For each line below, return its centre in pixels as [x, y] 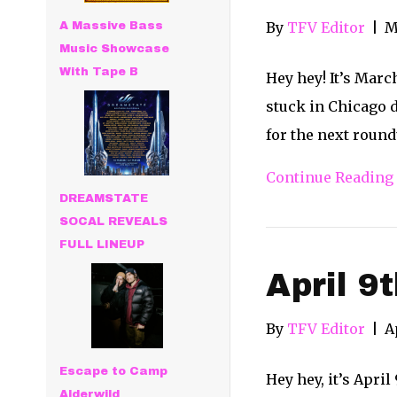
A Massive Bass [112, 26]
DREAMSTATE [104, 198]
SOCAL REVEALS [114, 222]
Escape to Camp [114, 372]
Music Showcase [115, 49]
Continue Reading [329, 177]
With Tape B [99, 72]
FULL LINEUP [102, 245]
